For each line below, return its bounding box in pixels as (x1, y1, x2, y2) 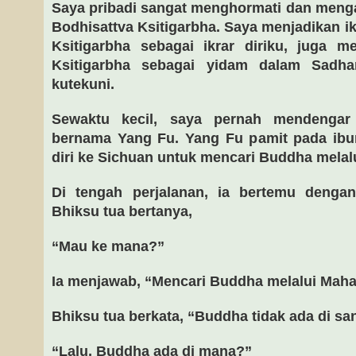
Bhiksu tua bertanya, (52, 203, 192, 219)
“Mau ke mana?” (52, 238, 164, 254)
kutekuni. (52, 76, 114, 92)
